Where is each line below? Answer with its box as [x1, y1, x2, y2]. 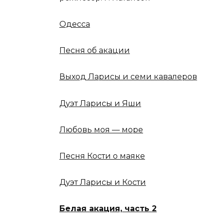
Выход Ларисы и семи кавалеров [59, 72, 197, 82]
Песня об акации [59, 46, 130, 55]
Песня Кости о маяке [59, 151, 145, 161]
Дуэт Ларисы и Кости [59, 178, 146, 187]
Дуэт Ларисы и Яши [59, 98, 141, 108]
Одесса [59, 19, 90, 29]
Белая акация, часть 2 [59, 204, 157, 214]
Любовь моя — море [59, 125, 143, 134]
